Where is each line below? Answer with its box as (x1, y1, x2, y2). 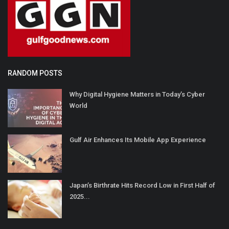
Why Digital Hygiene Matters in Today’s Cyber (70, 90, 205, 99)
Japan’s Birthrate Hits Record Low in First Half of (70, 181, 215, 190)
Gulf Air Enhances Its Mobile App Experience (70, 136, 206, 144)
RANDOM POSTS (8, 69, 62, 78)
